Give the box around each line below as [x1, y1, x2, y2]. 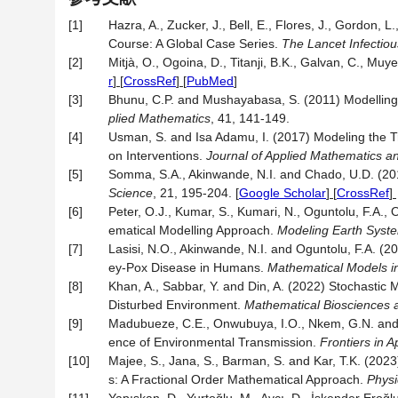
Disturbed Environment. [108, 298, 244, 312]
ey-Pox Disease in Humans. [108, 260, 267, 275]
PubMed [187, 74, 234, 88]
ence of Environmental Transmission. [108, 335, 320, 349]
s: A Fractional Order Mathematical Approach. [108, 372, 367, 386]
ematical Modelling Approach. [108, 223, 277, 237]
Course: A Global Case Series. [108, 36, 282, 51]
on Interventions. [108, 148, 206, 163]
